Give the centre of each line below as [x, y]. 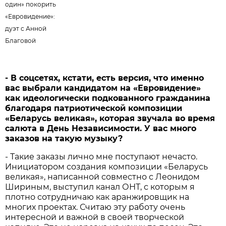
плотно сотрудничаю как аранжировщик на [97, 197]
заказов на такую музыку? [64, 139]
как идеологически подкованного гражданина [108, 98]
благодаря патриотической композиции [94, 108]
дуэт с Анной [26, 29]
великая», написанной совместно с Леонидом [103, 177]
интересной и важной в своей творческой [95, 217]
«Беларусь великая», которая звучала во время [110, 119]
